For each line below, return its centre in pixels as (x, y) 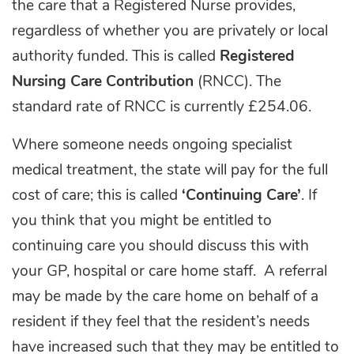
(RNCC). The (239, 82)
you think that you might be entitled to (142, 221)
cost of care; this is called (97, 196)
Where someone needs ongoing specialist (152, 145)
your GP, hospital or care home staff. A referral (169, 272)
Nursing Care (57, 82)
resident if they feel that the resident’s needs (161, 322)
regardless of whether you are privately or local (170, 32)
